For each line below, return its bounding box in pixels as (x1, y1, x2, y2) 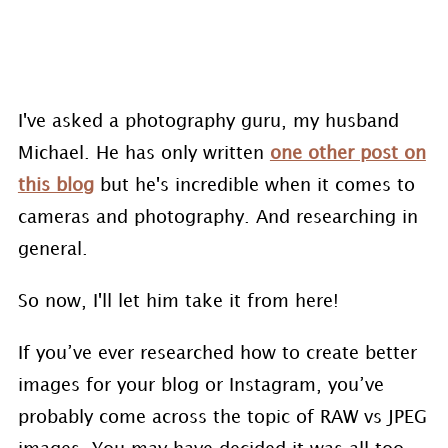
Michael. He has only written (17, 145, 270, 162)
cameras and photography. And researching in (17, 209, 418, 226)
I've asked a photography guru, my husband (17, 113, 399, 130)
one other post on (269, 145, 426, 162)
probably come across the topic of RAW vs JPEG (17, 409, 427, 426)
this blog (17, 177, 94, 194)
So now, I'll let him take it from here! (17, 293, 339, 310)
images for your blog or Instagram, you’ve (17, 377, 384, 394)
